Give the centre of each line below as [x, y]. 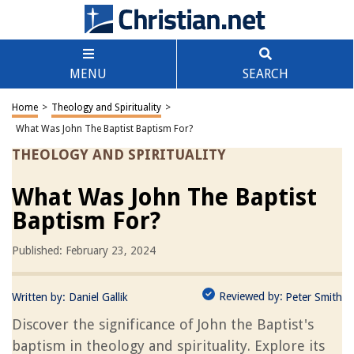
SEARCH [265, 74]
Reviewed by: [251, 296]
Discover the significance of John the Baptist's [163, 324]
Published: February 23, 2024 [84, 250]
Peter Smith [314, 297]
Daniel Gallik [98, 297]
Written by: [40, 297]
